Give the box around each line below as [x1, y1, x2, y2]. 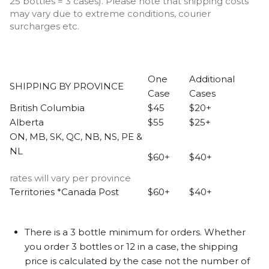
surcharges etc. [10, 20, 79, 32]
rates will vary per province [10, 172, 131, 184]
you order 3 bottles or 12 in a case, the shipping [25, 241, 238, 253]
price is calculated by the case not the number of [25, 255, 250, 267]
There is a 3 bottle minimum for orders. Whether [25, 226, 246, 238]
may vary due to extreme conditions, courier [10, 7, 211, 19]
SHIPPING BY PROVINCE [10, 80, 124, 92]
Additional [189, 73, 235, 85]
